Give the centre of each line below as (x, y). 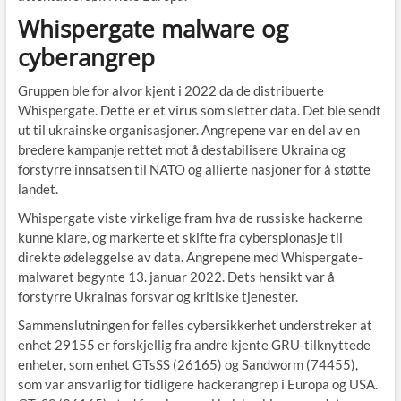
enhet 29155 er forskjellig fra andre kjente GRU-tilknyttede (194, 345)
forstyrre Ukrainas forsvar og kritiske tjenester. (158, 297)
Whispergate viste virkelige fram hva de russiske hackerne (190, 218)
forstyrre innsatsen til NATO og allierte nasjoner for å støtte (194, 170)
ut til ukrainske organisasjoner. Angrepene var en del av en (188, 130)
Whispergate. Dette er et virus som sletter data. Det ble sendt (199, 111)
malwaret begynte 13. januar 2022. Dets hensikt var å (176, 277)
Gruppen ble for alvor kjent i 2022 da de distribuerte (171, 91)
